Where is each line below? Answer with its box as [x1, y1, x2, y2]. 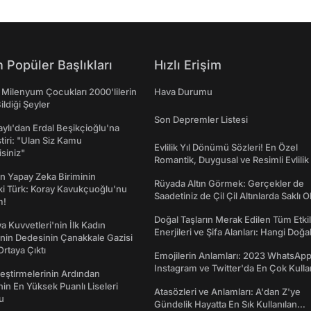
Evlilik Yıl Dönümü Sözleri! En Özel [154, 142, 298, 153]
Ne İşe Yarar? [154, 239, 211, 251]
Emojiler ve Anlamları [154, 275, 243, 287]
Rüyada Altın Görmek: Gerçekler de [154, 178, 304, 190]
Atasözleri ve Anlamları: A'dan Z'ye [154, 286, 301, 298]
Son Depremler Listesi [154, 114, 248, 126]
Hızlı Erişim [154, 58, 221, 73]
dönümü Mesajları [154, 167, 230, 178]
